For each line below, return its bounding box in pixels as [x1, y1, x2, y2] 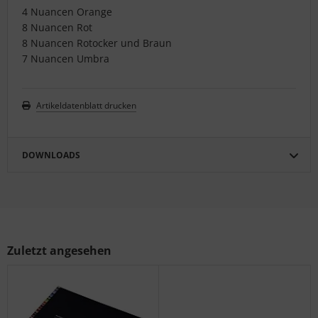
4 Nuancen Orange [22, 5, 112, 19]
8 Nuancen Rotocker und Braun [22, 36, 172, 50]
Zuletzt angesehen [7, 243, 111, 259]
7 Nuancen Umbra [22, 52, 109, 66]
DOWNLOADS [22, 149, 80, 162]
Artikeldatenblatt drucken [36, 99, 136, 112]
